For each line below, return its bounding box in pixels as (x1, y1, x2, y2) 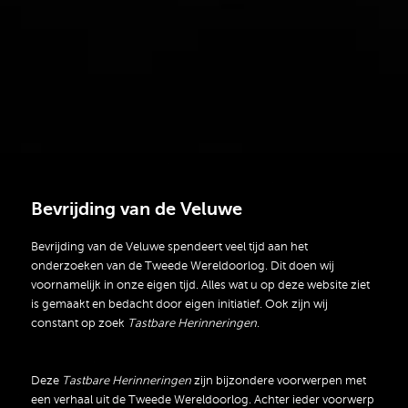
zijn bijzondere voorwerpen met (193, 374, 366, 388)
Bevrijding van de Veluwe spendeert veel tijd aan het (30, 240, 308, 254)
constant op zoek (30, 317, 127, 331)
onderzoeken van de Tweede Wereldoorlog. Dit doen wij (30, 260, 334, 273)
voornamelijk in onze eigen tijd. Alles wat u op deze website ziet (30, 279, 370, 292)
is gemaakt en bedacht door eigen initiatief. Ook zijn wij (30, 298, 328, 311)
